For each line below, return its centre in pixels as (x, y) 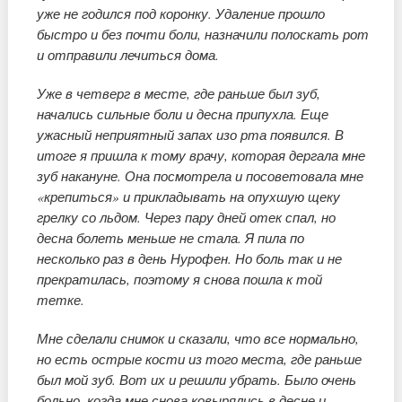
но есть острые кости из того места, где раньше (200, 359)
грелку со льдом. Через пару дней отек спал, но (187, 218)
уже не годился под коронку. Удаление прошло (181, 14)
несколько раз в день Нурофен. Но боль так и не (190, 259)
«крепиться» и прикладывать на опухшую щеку (189, 197)
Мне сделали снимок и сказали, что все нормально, (198, 339)
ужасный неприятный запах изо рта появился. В (191, 135)
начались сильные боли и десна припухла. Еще (183, 114)
